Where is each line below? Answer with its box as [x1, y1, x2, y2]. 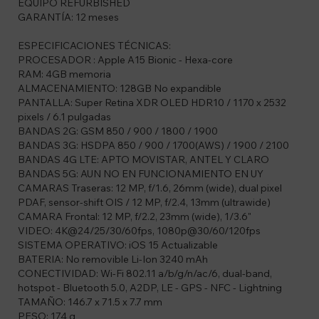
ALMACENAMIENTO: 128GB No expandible [18, 82, 221, 95]
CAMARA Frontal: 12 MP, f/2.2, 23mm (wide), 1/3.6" [18, 210, 251, 224]
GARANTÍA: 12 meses [18, 11, 119, 24]
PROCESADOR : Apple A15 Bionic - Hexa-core [18, 53, 233, 67]
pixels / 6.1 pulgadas [18, 110, 111, 124]
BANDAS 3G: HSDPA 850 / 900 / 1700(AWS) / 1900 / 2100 [18, 139, 289, 152]
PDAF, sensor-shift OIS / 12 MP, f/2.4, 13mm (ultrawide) [18, 196, 271, 209]
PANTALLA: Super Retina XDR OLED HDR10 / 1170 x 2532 [18, 96, 286, 110]
